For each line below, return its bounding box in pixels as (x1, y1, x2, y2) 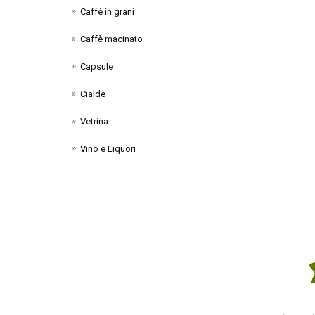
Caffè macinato (80, 33, 143, 44)
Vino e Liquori (80, 143, 136, 154)
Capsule (80, 60, 113, 72)
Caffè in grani (80, 6, 134, 17)
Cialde (80, 88, 105, 99)
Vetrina (80, 115, 108, 127)
